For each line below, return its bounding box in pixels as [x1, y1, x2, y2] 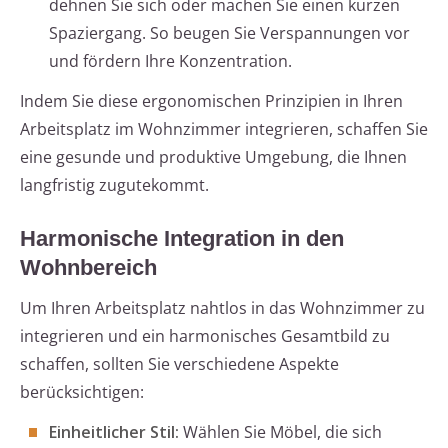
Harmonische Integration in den [20, 226, 344, 252]
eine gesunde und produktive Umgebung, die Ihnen [20, 146, 407, 169]
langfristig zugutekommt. [20, 174, 209, 197]
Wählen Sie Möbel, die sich [179, 421, 382, 444]
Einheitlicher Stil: [49, 421, 179, 444]
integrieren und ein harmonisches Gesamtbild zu [20, 325, 390, 348]
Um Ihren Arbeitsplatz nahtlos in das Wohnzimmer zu [20, 297, 425, 320]
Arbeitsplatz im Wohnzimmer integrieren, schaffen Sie [20, 118, 428, 141]
